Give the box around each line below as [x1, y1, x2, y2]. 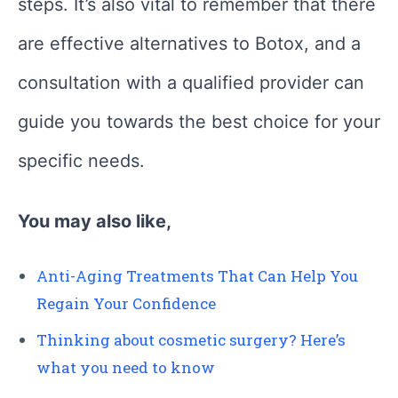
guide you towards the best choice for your [18, 111, 380, 133]
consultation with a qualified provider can [18, 72, 364, 94]
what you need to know [36, 357, 215, 378]
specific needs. [18, 150, 145, 172]
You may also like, [18, 211, 171, 233]
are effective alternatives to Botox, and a [18, 33, 361, 55]
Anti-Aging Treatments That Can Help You [36, 266, 358, 287]
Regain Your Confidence [36, 293, 216, 314]
